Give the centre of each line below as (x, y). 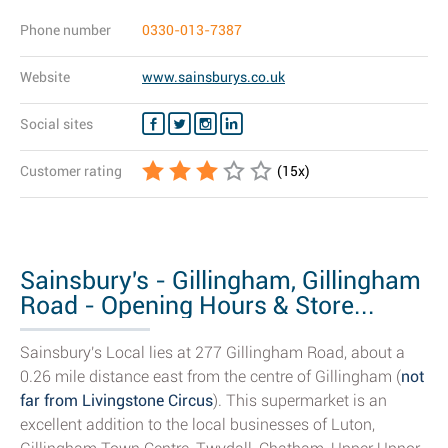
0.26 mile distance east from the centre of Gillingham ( (210, 376)
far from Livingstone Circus (116, 400)
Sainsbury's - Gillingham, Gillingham (220, 280)
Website (45, 77)
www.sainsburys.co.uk (213, 77)
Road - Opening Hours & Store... (197, 305)
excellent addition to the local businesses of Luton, (197, 424)
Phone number (65, 30)
